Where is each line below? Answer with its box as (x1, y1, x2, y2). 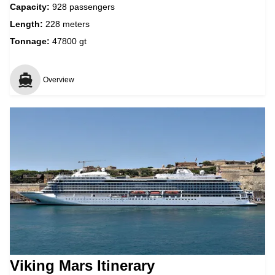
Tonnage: (10, 36, 50, 46)
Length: (10, 18, 45, 29)
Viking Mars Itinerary (10, 257, 155, 274)
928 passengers (52, 1, 115, 12)
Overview (43, 75, 74, 84)
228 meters (45, 18, 90, 29)
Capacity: (10, 1, 52, 12)
